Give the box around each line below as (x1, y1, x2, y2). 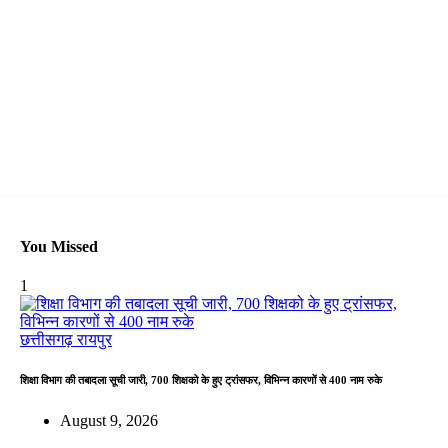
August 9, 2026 (60, 412, 158, 430)
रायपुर (77, 331, 112, 349)
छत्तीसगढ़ (20, 331, 77, 349)
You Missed (20, 238, 98, 256)
